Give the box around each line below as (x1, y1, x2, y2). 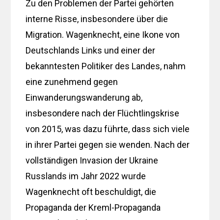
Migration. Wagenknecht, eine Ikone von (26, 29, 180, 40)
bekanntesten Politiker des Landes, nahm (26, 60, 186, 71)
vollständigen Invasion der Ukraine (26, 155, 159, 165)
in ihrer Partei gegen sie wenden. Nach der (26, 139, 190, 150)
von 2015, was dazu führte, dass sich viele (26, 123, 190, 134)
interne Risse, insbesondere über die (26, 13, 168, 24)
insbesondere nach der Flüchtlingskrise (26, 108, 180, 118)
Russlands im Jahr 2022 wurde (26, 170, 146, 181)
